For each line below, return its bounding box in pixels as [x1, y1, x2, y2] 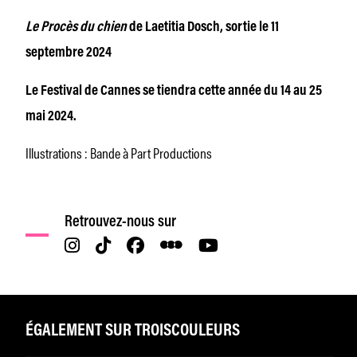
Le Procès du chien [25, 20, 127, 35]
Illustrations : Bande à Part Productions [25, 141, 212, 163]
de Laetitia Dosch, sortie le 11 [127, 20, 279, 35]
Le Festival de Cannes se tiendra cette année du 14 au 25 [25, 84, 322, 99]
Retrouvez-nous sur [65, 214, 177, 230]
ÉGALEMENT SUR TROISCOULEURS [25, 322, 240, 340]
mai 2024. [25, 109, 76, 124]
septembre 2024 [25, 45, 112, 61]
